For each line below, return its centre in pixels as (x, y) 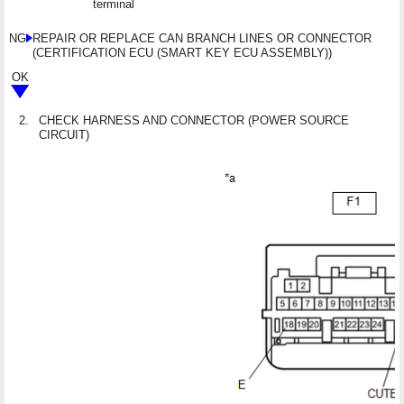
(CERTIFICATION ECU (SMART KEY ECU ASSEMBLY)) (182, 52)
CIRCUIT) (64, 134)
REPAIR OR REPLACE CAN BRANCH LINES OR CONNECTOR (202, 38)
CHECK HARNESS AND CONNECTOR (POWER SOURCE (194, 120)
